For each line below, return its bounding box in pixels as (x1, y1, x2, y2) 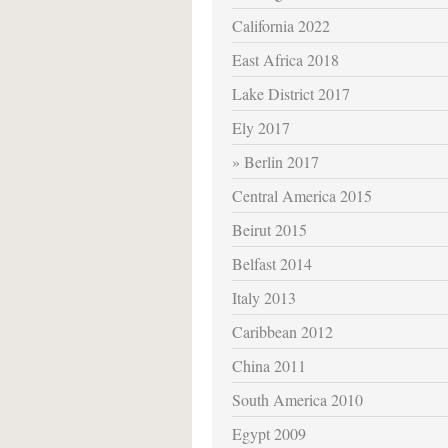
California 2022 (232, 15, 330, 37)
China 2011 (232, 354, 306, 376)
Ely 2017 (232, 117, 290, 139)
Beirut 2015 (232, 219, 307, 241)
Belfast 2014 (232, 253, 312, 275)
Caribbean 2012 (232, 321, 333, 342)
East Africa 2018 (232, 49, 339, 71)
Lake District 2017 (232, 83, 350, 105)
